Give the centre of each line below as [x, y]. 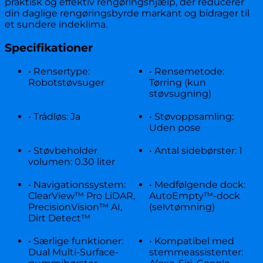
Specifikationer [49, 48]
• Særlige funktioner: [76, 241]
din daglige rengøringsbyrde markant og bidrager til [127, 14]
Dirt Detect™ [59, 218]
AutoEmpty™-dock [195, 195]
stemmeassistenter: [196, 252]
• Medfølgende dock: [197, 184]
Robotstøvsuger [66, 82]
